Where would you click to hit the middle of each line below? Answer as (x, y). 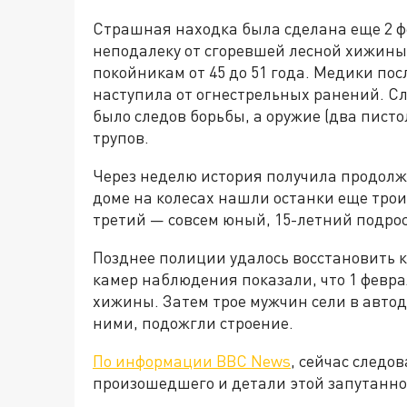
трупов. (121, 138)
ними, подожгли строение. (193, 323)
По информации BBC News (192, 361)
